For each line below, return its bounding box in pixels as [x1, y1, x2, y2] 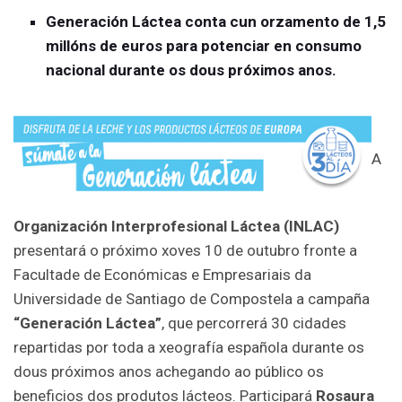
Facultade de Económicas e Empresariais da [13, 266, 311, 284]
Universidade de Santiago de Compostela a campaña [13, 290, 370, 309]
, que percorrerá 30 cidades [162, 314, 346, 333]
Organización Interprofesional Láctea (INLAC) [13, 217, 339, 236]
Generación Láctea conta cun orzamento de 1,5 [46, 12, 387, 31]
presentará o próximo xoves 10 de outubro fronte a [13, 241, 357, 260]
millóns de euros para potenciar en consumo [46, 36, 363, 55]
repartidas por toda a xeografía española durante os [13, 338, 364, 357]
